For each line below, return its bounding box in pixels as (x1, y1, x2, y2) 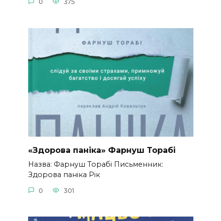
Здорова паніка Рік (28, 170, 100, 179)
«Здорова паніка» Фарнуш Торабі (28, 145, 176, 155)
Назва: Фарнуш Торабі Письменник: (28, 160, 163, 169)
